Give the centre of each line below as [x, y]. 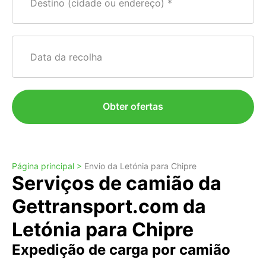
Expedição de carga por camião [121, 250]
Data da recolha [66, 57]
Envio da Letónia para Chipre [140, 166]
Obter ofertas [133, 106]
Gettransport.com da [109, 206]
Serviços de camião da [117, 183]
